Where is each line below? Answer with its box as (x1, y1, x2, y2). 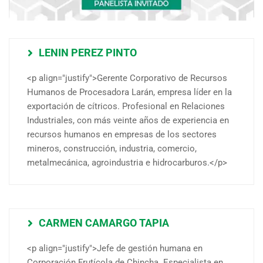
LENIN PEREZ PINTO (39, 46, 137, 59)
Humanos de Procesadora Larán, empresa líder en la (27, 87, 232, 98)
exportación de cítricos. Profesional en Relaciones (27, 101, 225, 112)
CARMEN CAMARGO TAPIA (39, 217, 169, 230)
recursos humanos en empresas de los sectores (27, 129, 217, 140)
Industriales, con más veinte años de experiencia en (27, 115, 229, 126)
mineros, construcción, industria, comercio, (27, 143, 197, 154)
